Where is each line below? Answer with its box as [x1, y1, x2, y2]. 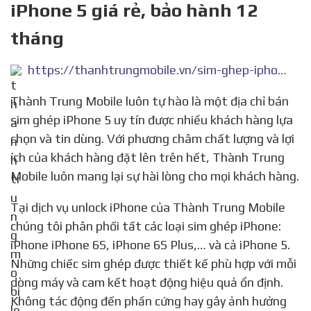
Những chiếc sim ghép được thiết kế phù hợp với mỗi [10, 256, 296, 271]
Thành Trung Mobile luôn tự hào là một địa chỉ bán [10, 94, 19, 109]
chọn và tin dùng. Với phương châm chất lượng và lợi [10, 131, 294, 146]
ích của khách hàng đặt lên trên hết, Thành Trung [10, 150, 285, 165]
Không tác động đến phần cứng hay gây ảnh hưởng [10, 294, 287, 309]
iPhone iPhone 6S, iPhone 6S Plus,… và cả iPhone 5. [10, 237, 290, 253]
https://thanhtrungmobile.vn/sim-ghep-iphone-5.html [278, 62, 287, 78]
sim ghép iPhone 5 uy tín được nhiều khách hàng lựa [10, 112, 293, 128]
